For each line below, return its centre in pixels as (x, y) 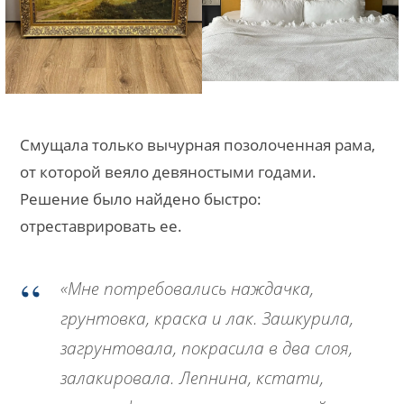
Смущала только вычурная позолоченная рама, (197, 144)
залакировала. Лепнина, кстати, (192, 377)
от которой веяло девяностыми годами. (168, 171)
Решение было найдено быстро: (141, 198)
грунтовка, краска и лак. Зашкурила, (207, 318)
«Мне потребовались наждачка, (187, 288)
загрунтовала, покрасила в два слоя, (207, 348)
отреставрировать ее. (101, 225)
